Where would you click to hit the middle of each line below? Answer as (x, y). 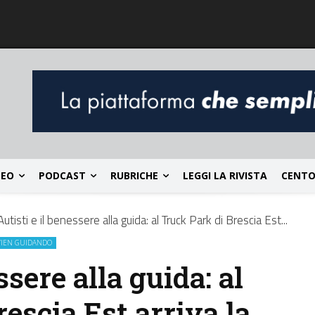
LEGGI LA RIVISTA (225, 176)
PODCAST (62, 176)
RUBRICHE (134, 176)
